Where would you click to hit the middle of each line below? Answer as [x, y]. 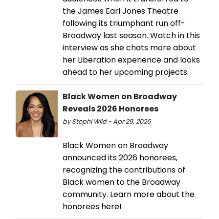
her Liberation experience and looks [131, 60]
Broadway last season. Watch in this [131, 35]
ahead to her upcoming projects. [127, 72]
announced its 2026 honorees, [120, 157]
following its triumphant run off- [124, 23]
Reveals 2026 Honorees [110, 109]
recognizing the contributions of [124, 170]
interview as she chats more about [129, 47]
